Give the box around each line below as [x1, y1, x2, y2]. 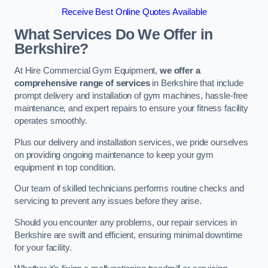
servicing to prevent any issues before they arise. [14, 196, 202, 206]
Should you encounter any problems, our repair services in [14, 217, 237, 227]
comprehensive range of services [14, 78, 150, 89]
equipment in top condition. [14, 162, 116, 172]
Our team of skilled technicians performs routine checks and [14, 184, 244, 194]
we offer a [160, 66, 200, 76]
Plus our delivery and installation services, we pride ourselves [14, 137, 248, 147]
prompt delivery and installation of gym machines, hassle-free [14, 91, 248, 101]
